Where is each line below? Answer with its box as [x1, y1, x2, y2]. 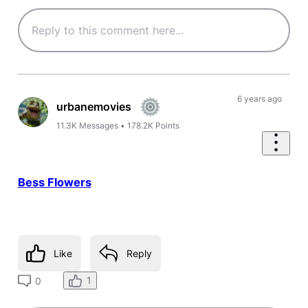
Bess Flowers [17, 175, 91, 189]
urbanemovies [56, 99, 132, 113]
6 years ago [236, 93, 282, 104]
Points [155, 120, 180, 131]
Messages [79, 120, 119, 131]
